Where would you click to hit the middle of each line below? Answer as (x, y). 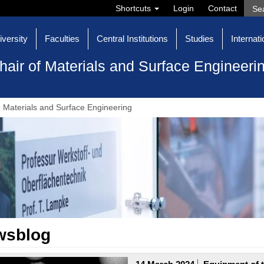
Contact (222, 8)
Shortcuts (134, 8)
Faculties (62, 39)
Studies (199, 39)
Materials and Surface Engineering (67, 108)
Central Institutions (132, 39)
